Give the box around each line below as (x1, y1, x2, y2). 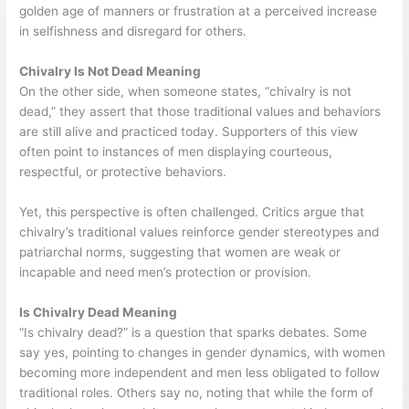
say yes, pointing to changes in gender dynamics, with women (19, 344, 386, 360)
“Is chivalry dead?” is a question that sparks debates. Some (19, 324, 368, 340)
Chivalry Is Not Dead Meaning (19, 64, 202, 79)
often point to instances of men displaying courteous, (19, 144, 333, 160)
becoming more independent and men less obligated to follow (19, 364, 381, 380)
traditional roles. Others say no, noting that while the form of (19, 384, 374, 400)
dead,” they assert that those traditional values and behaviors (19, 104, 382, 120)
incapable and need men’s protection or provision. (19, 265, 312, 280)
